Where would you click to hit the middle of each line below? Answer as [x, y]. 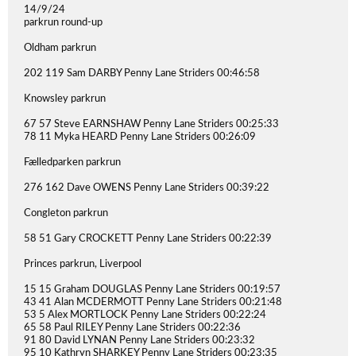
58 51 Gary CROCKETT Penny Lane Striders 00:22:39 [148, 239]
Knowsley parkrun [65, 99]
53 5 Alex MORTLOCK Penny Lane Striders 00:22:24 [145, 315]
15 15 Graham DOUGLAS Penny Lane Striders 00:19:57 [152, 290]
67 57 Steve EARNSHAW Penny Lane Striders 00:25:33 [151, 124]
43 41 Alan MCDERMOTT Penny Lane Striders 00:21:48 [153, 302]
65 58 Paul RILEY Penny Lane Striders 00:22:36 [132, 328]
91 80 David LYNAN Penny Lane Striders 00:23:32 [139, 341]
